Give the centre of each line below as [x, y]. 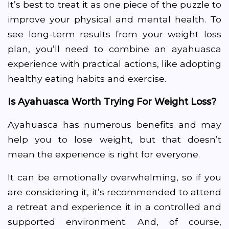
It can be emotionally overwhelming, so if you [114, 177]
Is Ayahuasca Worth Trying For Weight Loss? [112, 101]
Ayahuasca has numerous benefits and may [114, 124]
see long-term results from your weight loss [114, 34]
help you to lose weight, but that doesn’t [114, 139]
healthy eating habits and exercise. [87, 78]
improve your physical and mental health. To [114, 19]
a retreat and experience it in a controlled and [114, 207]
